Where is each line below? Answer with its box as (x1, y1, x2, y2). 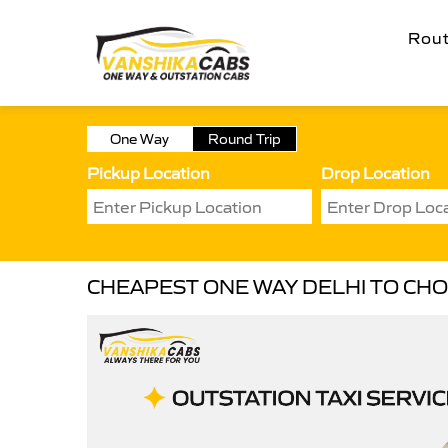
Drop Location (321, 163, 430, 183)
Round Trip (208, 130, 281, 148)
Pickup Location (87, 163, 210, 183)
